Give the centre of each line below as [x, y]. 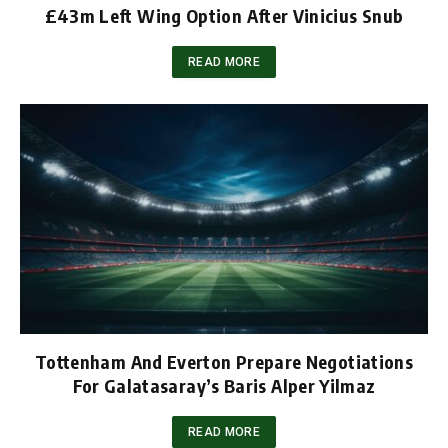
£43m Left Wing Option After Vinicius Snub [224, 16]
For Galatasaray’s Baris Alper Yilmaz [224, 385]
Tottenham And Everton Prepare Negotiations [224, 361]
